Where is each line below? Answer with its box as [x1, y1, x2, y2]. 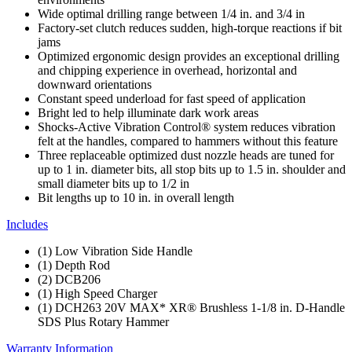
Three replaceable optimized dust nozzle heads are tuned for [38, 148, 334, 162]
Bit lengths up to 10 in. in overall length [38, 190, 234, 204]
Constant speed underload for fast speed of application [38, 91, 306, 105]
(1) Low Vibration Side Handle [38, 244, 192, 258]
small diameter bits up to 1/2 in [38, 176, 189, 190]
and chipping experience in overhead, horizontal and [38, 63, 297, 77]
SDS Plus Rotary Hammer [38, 314, 169, 328]
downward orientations [38, 77, 152, 91]
